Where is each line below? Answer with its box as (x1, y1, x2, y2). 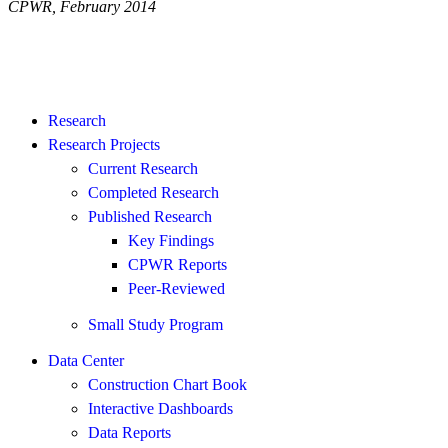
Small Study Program (88, 315, 223, 333)
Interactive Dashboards (88, 399, 233, 417)
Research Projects (48, 135, 160, 153)
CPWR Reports (128, 255, 227, 273)
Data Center (48, 351, 124, 369)
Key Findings (128, 231, 214, 249)
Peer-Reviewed (128, 279, 225, 297)
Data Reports (88, 423, 171, 441)
